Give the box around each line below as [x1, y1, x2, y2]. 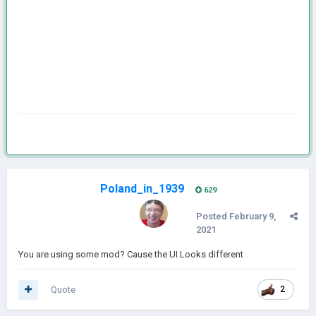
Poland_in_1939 [99, 182, 184, 195]
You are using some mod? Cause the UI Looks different [18, 249, 243, 260]
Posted [196, 211, 229, 221]
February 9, [229, 211, 276, 221]
